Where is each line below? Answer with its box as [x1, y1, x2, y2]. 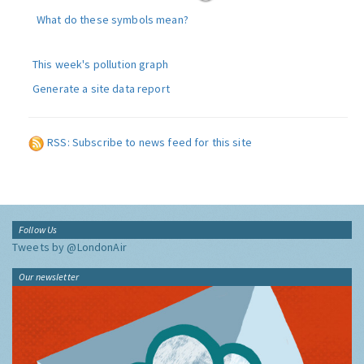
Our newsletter [19, 271, 79, 283]
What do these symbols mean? [37, 12, 188, 27]
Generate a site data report [32, 81, 170, 96]
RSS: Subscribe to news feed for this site [47, 135, 252, 149]
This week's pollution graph [32, 57, 168, 71]
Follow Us [19, 223, 58, 236]
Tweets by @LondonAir [12, 240, 127, 254]
